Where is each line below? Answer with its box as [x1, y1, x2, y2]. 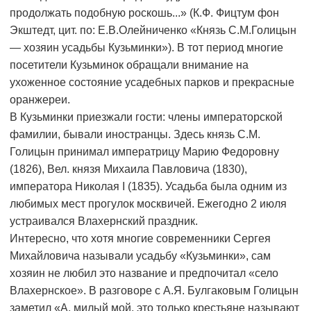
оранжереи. [10, 94, 70, 106]
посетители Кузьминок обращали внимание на [10, 59, 249, 72]
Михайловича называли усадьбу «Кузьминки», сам [10, 250, 271, 262]
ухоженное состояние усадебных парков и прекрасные [10, 76, 294, 89]
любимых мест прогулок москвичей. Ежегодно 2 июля [10, 198, 287, 210]
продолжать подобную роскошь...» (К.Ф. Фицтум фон [10, 7, 279, 19]
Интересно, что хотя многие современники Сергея [10, 233, 271, 245]
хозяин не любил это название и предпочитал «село [10, 267, 278, 280]
